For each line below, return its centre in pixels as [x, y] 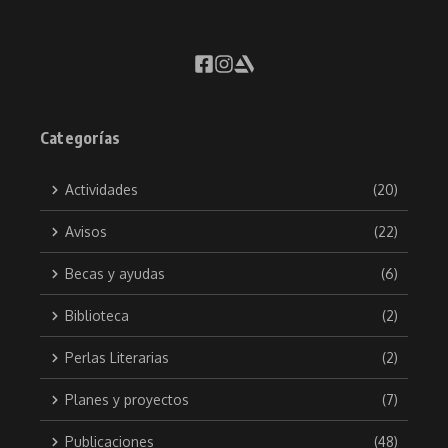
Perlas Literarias [117, 358]
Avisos [86, 232]
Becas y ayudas [115, 274]
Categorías [80, 138]
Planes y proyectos [127, 400]
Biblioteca [97, 316]
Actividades [101, 190]
